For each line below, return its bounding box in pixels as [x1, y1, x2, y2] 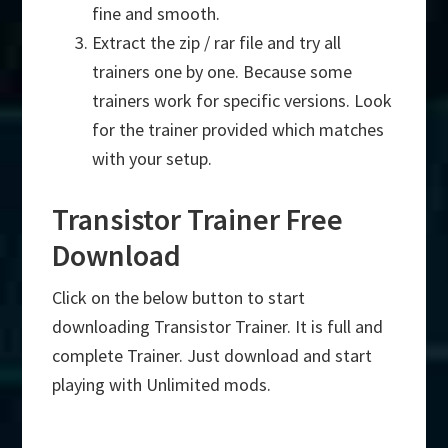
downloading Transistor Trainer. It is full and [52, 315, 384, 339]
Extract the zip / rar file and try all [92, 31, 342, 55]
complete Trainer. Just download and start [52, 344, 373, 368]
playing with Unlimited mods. [52, 373, 272, 397]
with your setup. [92, 147, 213, 171]
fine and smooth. [92, 2, 221, 26]
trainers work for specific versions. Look [92, 89, 393, 113]
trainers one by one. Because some [92, 60, 353, 84]
